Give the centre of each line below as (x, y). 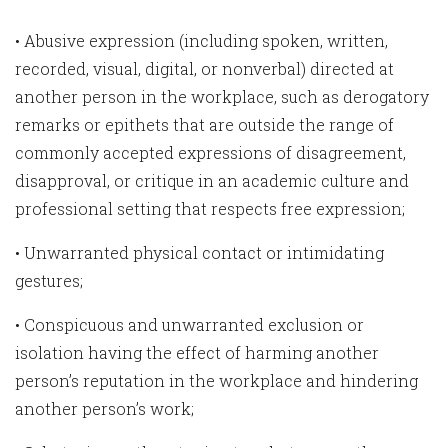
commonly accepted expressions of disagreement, (210, 152)
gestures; (49, 280)
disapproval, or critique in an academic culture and (212, 180)
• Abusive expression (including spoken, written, (201, 40)
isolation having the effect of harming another (197, 352)
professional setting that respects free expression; (210, 208)
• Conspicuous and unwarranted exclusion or (189, 324)
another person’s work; (104, 408)
